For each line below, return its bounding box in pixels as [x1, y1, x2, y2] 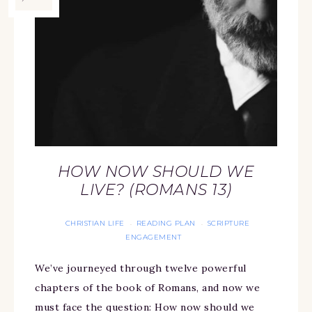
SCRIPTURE [207, 219, 250, 228]
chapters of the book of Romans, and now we [35, 281, 260, 295]
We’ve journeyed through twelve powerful [35, 262, 247, 275]
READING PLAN [136, 219, 196, 228]
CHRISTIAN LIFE [65, 219, 125, 228]
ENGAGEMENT [125, 233, 181, 242]
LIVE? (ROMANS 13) [80, 180, 232, 200]
